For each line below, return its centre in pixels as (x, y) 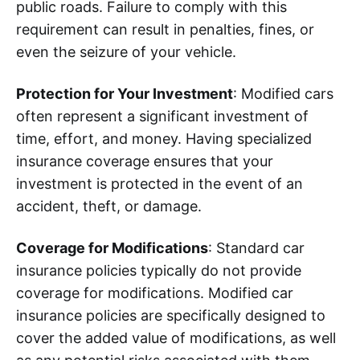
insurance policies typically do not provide (159, 270)
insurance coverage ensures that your (145, 161)
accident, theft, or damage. (109, 206)
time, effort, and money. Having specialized (164, 138)
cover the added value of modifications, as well (176, 337)
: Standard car (256, 247)
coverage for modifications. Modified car (155, 292)
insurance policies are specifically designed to (171, 315)
